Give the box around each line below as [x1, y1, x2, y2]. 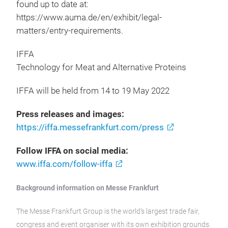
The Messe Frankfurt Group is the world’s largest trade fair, [16, 207, 199, 215]
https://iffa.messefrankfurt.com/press [16, 122, 164, 132]
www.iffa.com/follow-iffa [16, 159, 112, 169]
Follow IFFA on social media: [16, 146, 128, 156]
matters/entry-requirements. [16, 25, 123, 36]
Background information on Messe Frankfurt [16, 183, 159, 192]
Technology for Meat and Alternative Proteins [16, 62, 186, 72]
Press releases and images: [16, 109, 124, 119]
